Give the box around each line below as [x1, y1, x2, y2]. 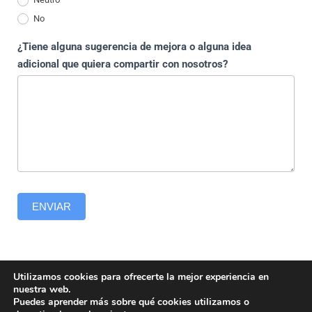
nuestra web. [13, 283, 70, 296]
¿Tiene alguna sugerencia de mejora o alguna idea [17, 40, 251, 54]
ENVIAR [32, 201, 71, 213]
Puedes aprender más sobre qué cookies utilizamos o [13, 295, 249, 309]
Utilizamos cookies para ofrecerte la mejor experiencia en [13, 270, 269, 283]
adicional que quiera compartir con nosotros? [17, 58, 228, 71]
